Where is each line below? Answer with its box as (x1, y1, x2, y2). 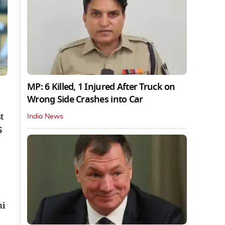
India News (27, 113, 63, 120)
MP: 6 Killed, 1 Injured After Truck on (27, 80, 175, 93)
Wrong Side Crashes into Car (27, 92, 143, 106)
